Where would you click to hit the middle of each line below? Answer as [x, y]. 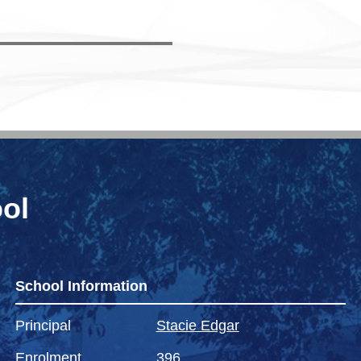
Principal [43, 326]
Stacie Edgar [197, 326]
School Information [81, 286]
